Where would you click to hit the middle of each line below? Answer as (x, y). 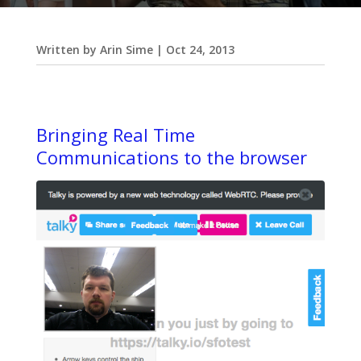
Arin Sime (126, 50)
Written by (68, 50)
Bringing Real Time (115, 135)
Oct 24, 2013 (200, 50)
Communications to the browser (171, 157)
